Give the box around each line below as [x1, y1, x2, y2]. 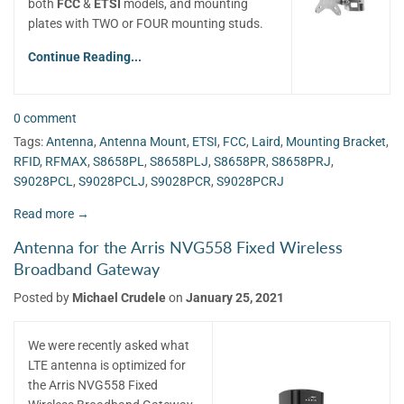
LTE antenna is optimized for [28, 358, 186, 373]
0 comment [14, 111, 77, 126]
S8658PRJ [271, 153, 331, 169]
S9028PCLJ [78, 173, 145, 188]
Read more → [14, 206, 89, 221]
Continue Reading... [28, 50, 142, 65]
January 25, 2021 [186, 290, 284, 306]
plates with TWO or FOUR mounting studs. [28, 16, 263, 32]
